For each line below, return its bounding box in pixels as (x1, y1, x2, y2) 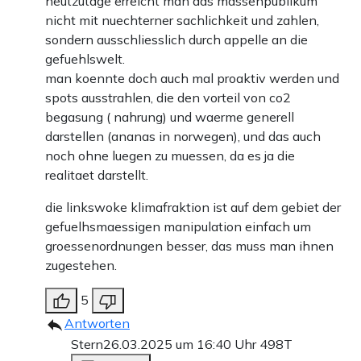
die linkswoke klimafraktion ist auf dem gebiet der (45, 199, 341, 216)
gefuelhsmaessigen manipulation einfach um (45, 218, 311, 235)
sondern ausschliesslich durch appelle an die (45, 31, 308, 48)
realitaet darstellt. (45, 167, 148, 184)
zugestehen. (45, 257, 117, 274)
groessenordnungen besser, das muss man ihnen (45, 238, 334, 255)
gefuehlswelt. (45, 51, 125, 68)
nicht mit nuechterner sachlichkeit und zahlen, (45, 12, 319, 29)
